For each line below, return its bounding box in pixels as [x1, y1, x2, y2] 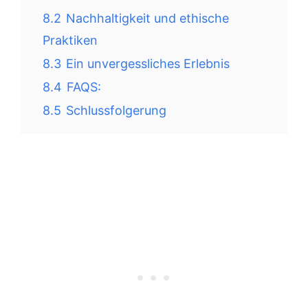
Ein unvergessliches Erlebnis [66, 56, 230, 71]
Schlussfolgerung [66, 103, 166, 118]
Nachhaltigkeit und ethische [66, 11, 229, 25]
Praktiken [43, 33, 98, 47]
